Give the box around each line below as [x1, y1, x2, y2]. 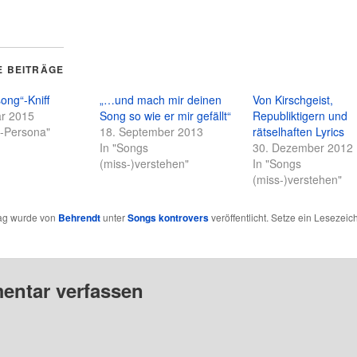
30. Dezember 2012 [253, 139, 354, 155]
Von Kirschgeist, [253, 91, 334, 108]
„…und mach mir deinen [99, 91, 222, 108]
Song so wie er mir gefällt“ [99, 107, 231, 124]
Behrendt [57, 210, 100, 225]
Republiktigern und [253, 107, 348, 124]
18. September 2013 [99, 123, 203, 139]
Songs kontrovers [127, 210, 209, 225]
